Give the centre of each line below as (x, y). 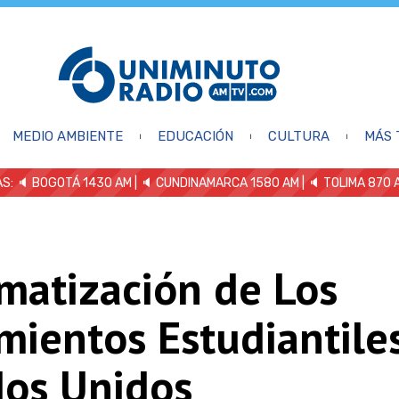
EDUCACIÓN (195, 136)
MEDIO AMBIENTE (67, 136)
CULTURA (298, 136)
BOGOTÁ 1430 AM (82, 183)
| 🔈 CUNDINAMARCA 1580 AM (216, 183)
